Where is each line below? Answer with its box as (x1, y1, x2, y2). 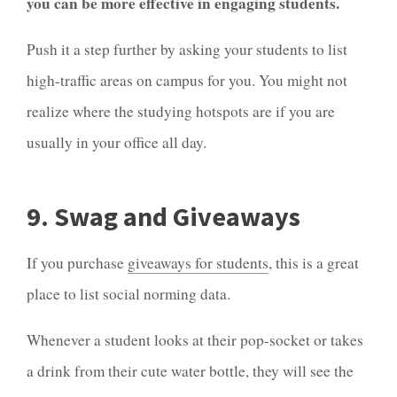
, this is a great (269, 252, 359, 273)
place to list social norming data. (27, 283, 230, 304)
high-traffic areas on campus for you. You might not (27, 70, 347, 91)
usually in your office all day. (27, 132, 212, 153)
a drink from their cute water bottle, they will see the (27, 361, 354, 381)
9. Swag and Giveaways (27, 199, 300, 234)
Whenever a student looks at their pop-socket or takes (27, 330, 363, 350)
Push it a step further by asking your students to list (27, 39, 347, 60)
